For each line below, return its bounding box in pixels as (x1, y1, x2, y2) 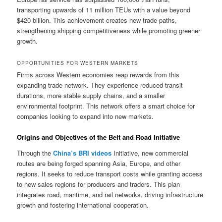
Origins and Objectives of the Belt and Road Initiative (17, 132, 180, 142)
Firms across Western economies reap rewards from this (17, 70, 180, 80)
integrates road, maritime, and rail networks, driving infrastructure (17, 189, 204, 199)
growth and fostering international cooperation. (17, 200, 149, 210)
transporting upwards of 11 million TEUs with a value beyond (17, 5, 191, 15)
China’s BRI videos (53, 148, 112, 158)
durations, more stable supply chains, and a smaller (17, 91, 166, 101)
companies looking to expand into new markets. (17, 111, 154, 121)
